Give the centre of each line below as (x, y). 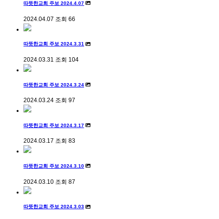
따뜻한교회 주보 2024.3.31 (54, 44)
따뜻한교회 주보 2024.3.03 (54, 207)
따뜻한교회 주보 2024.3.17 (54, 125)
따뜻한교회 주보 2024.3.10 (54, 166)
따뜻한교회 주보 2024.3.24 (54, 85)
